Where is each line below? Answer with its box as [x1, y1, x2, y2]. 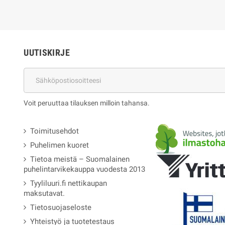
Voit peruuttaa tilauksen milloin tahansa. [24, 99, 150, 107]
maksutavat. [24, 189, 65, 198]
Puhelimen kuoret [30, 141, 89, 150]
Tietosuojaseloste [30, 203, 92, 212]
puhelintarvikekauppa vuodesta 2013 [24, 165, 146, 174]
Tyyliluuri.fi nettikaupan [30, 179, 107, 188]
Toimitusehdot [30, 127, 79, 136]
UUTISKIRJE [24, 47, 70, 58]
